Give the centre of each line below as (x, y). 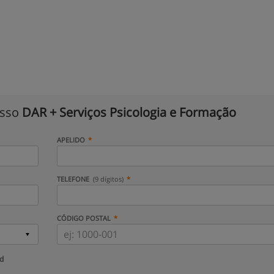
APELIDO (71, 140)
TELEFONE (74, 179)
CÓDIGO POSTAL (83, 218)
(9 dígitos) (109, 179)
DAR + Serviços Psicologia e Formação (129, 112)
